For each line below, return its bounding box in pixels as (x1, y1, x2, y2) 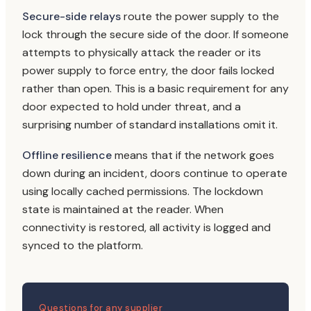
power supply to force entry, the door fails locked (22, 63, 274, 78)
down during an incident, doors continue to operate (22, 166, 287, 180)
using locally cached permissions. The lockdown (22, 184, 263, 199)
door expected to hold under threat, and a (22, 99, 241, 114)
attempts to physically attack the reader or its (22, 45, 261, 60)
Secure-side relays (22, 9, 121, 24)
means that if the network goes (112, 148, 274, 162)
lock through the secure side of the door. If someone (22, 27, 289, 42)
